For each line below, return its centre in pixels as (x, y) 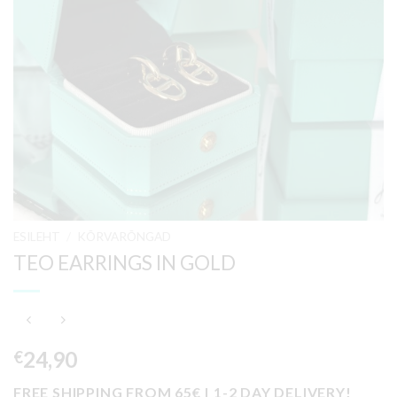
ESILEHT (37, 237)
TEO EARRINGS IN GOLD (125, 263)
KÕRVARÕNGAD (125, 237)
